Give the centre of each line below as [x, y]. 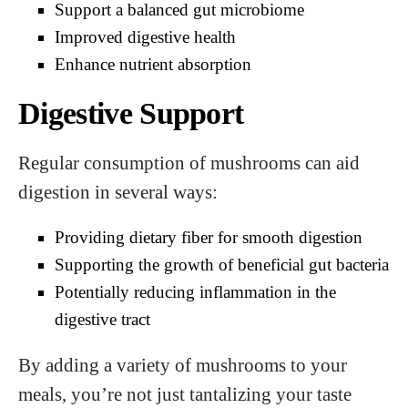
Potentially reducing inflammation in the [195, 292]
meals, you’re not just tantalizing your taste [185, 394]
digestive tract [102, 319]
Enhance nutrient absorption [153, 64]
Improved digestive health [145, 37]
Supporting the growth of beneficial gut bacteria [222, 265]
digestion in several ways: [118, 192]
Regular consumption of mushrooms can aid [189, 163]
